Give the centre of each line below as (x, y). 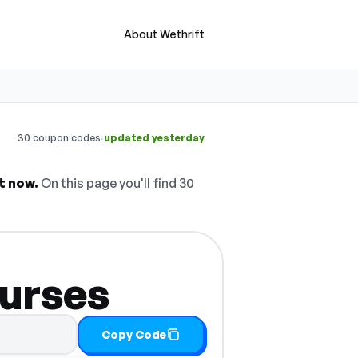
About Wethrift (164, 34)
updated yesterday (154, 138)
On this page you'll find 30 (116, 183)
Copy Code (134, 334)
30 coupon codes (59, 138)
